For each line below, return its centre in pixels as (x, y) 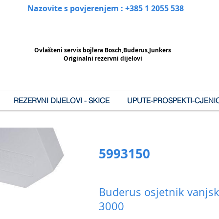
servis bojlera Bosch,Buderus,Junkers (118, 50)
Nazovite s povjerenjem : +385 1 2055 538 (106, 8)
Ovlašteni (49, 50)
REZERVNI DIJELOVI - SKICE (61, 100)
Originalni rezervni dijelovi (103, 58)
